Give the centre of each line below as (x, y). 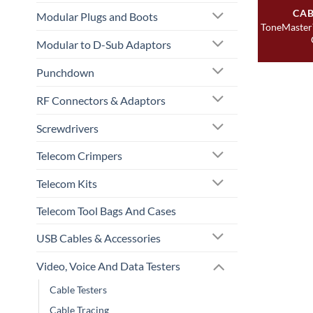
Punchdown (65, 72)
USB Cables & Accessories (99, 238)
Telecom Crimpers (79, 156)
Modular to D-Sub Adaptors (104, 45)
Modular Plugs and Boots (97, 17)
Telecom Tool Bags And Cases (106, 211)
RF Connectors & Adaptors (101, 100)
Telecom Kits (67, 184)
